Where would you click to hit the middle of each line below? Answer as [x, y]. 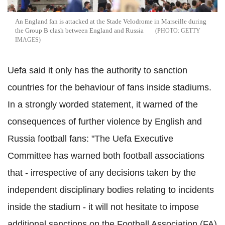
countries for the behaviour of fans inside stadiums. [109, 87]
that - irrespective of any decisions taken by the [102, 173]
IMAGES [27, 39]
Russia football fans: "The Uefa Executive [90, 138]
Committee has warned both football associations [106, 155]
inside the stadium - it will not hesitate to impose [103, 207]
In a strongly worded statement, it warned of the [103, 104]
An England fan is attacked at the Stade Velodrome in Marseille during [111, 21]
